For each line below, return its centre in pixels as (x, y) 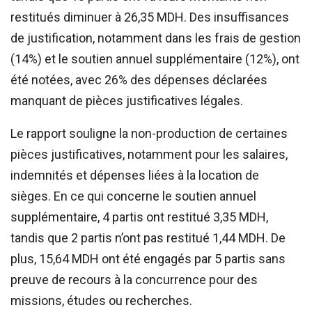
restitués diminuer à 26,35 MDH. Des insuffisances (150, 17)
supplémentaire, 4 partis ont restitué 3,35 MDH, (139, 217)
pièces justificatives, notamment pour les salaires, (149, 155)
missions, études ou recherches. (101, 301)
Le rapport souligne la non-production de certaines (149, 134)
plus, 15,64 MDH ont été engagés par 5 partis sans (148, 259)
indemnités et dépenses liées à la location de (135, 175)
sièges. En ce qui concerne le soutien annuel (133, 196)
